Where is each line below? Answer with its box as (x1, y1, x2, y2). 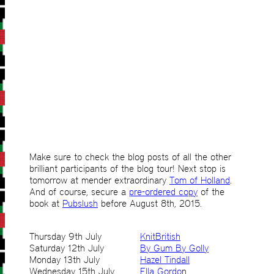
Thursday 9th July (29, 231, 102, 243)
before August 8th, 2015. (98, 198, 202, 210)
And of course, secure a (29, 186, 129, 198)
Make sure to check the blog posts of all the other (29, 151, 231, 163)
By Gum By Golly (140, 242, 209, 254)
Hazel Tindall (140, 254, 190, 266)
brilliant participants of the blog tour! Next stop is (29, 163, 226, 175)
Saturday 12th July (29, 242, 104, 254)
